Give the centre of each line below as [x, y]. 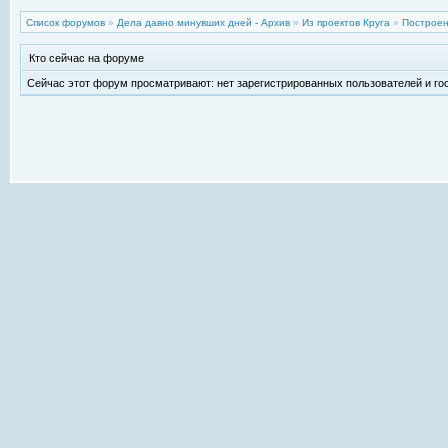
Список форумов [65, 22]
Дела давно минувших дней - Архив [203, 22]
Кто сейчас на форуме [86, 58]
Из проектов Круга [346, 22]
